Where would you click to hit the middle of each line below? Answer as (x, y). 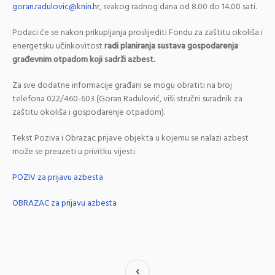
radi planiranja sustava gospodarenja (171, 46)
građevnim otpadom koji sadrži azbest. (84, 60)
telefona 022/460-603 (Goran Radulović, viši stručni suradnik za (127, 99)
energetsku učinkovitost (58, 46)
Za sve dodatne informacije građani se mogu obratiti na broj (122, 85)
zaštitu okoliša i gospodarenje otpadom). (89, 112)
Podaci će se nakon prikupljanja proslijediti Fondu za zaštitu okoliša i (137, 33)
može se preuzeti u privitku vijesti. (74, 152)
